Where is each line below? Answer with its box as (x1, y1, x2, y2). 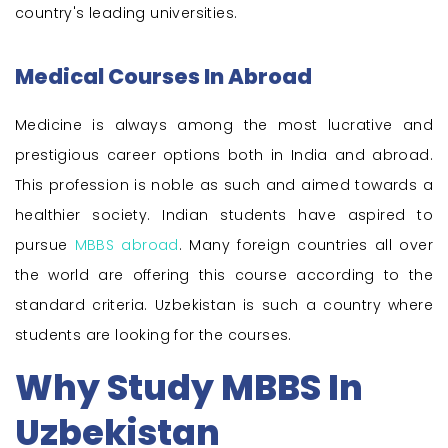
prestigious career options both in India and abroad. (15, 145, 433, 166)
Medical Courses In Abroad (15, 62, 312, 92)
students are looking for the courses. (15, 325, 292, 346)
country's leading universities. (15, 3, 238, 24)
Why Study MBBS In (15, 363, 363, 413)
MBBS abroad (74, 235, 179, 256)
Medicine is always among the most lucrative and (15, 115, 433, 136)
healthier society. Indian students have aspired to (15, 205, 433, 226)
